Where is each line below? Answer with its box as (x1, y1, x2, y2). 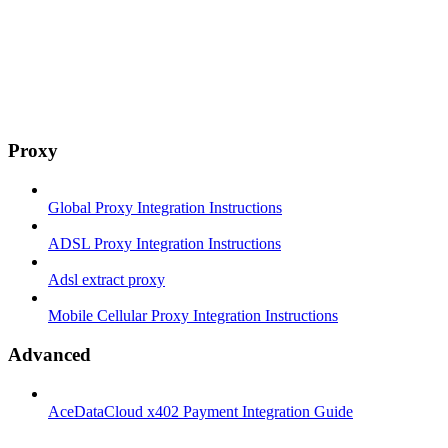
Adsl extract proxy (48, 271, 165, 289)
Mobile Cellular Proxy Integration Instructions (48, 307, 338, 325)
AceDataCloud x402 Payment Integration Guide (48, 402, 353, 420)
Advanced (8, 343, 91, 365)
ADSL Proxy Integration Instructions (48, 235, 281, 253)
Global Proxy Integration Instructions (48, 199, 282, 217)
